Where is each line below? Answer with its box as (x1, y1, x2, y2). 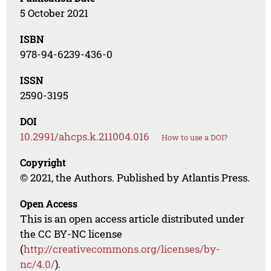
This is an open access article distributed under (20, 212, 245, 226)
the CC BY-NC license (20, 227, 123, 241)
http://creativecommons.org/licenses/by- (24, 242, 221, 256)
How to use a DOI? (162, 132, 228, 143)
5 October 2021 (20, 6, 89, 21)
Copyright (20, 156, 67, 169)
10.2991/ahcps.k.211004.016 (20, 129, 150, 144)
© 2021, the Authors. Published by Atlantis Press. (20, 171, 250, 185)
